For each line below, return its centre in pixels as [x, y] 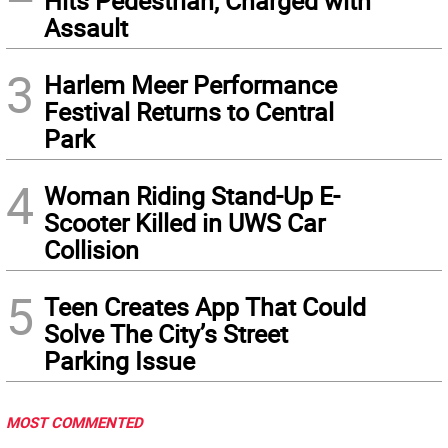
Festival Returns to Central [189, 112]
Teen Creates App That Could [205, 307]
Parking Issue [119, 361]
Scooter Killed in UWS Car [184, 223]
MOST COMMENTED [74, 422]
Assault [86, 28]
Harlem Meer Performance [190, 85]
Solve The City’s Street [166, 334]
